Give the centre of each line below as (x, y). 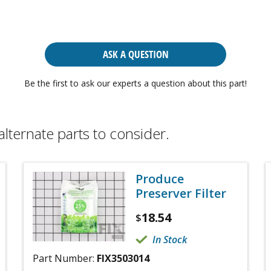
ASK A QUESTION (135, 54)
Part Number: (65, 258)
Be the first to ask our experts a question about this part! (135, 83)
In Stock (170, 240)
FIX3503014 (123, 258)
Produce (160, 179)
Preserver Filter (181, 193)
